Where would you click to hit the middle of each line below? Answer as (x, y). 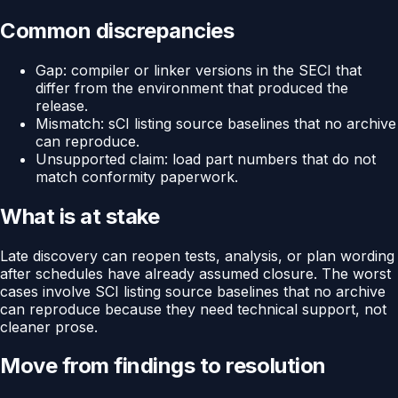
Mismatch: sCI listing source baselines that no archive (216, 123)
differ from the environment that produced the (192, 88)
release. (62, 105)
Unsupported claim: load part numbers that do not (206, 159)
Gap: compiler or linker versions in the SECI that (199, 70)
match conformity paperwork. (137, 176)
